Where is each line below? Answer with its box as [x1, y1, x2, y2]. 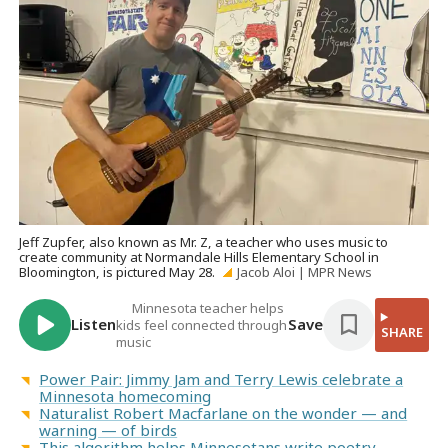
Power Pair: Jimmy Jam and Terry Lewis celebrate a [39, 368, 404, 389]
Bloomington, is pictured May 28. [19, 263, 216, 282]
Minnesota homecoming [39, 385, 212, 406]
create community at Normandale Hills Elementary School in [19, 248, 380, 267]
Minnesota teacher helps [132, 299, 285, 317]
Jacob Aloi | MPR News [236, 263, 372, 282]
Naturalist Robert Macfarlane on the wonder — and [39, 402, 408, 423]
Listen [71, 314, 117, 334]
